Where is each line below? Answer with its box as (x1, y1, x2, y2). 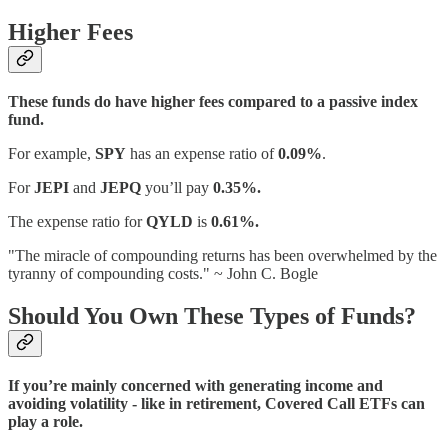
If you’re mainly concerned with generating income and (8, 376, 383, 394)
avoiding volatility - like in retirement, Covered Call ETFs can (8, 394, 425, 412)
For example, (8, 144, 95, 162)
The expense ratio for (8, 212, 146, 230)
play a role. (8, 412, 83, 430)
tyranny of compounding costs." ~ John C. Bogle (8, 264, 318, 282)
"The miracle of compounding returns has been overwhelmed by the (8, 246, 437, 264)
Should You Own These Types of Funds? (8, 302, 416, 329)
